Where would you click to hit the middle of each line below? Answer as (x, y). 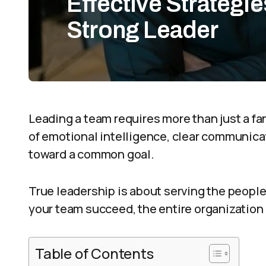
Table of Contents (94, 253)
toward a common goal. (91, 154)
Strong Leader (142, 30)
